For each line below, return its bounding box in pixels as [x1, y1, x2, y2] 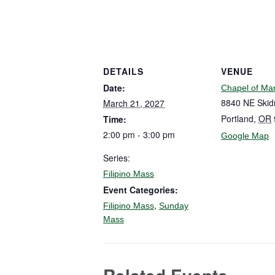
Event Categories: [103, 184, 178, 196]
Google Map [221, 131, 269, 141]
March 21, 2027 [103, 97, 165, 110]
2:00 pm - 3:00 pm [103, 128, 175, 141]
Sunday [159, 201, 188, 211]
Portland [221, 112, 254, 125]
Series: [103, 152, 130, 165]
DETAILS [103, 65, 144, 78]
